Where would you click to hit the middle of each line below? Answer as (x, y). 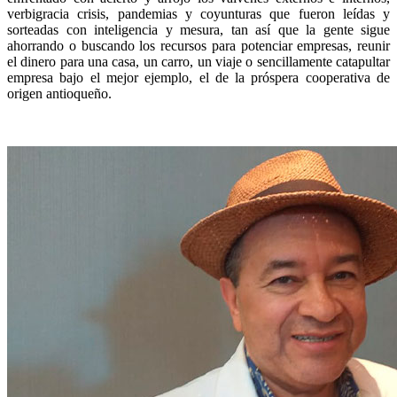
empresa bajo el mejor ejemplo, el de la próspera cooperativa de (198, 78)
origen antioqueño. (59, 94)
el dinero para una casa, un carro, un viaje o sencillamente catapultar (198, 62)
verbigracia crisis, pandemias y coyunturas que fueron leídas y (198, 14)
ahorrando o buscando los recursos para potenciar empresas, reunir (198, 46)
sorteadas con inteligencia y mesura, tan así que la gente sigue (198, 30)
